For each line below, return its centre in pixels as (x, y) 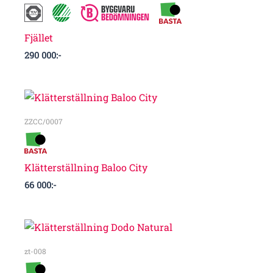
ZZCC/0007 (44, 121)
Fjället (39, 37)
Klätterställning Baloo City (86, 167)
